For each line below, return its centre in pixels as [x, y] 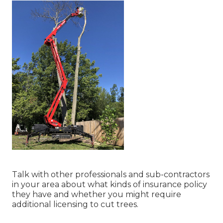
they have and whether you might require [97, 195]
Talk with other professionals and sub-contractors [111, 175]
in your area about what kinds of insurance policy [110, 185]
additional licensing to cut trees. [75, 205]
